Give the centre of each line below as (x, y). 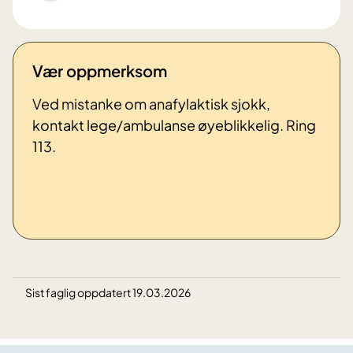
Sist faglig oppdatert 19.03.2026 (108, 293)
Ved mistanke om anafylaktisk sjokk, (151, 104)
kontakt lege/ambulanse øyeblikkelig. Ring (174, 125)
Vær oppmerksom (100, 71)
